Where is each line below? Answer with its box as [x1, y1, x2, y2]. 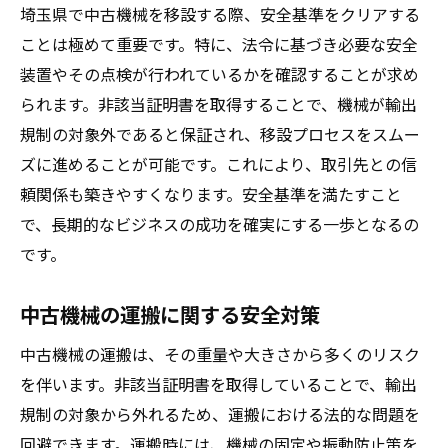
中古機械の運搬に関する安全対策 [20, 299, 320, 329]
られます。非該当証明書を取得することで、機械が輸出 [20, 92, 417, 116]
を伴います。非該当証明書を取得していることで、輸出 [20, 372, 417, 396]
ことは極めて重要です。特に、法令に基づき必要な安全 [20, 32, 418, 56]
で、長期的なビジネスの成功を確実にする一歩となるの [20, 212, 419, 236]
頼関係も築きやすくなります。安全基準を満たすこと [20, 182, 402, 206]
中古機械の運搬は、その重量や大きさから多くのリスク [20, 342, 420, 366]
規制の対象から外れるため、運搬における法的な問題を [20, 402, 420, 426]
